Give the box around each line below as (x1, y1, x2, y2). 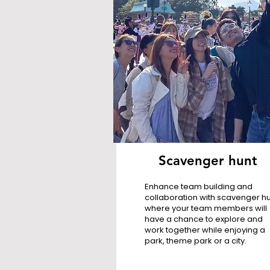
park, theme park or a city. (144, 235, 246, 246)
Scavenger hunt (159, 152, 257, 169)
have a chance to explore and (144, 213, 263, 225)
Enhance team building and (144, 181, 253, 192)
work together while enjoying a (144, 224, 265, 236)
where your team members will (144, 202, 267, 214)
